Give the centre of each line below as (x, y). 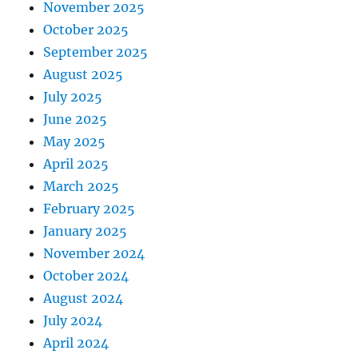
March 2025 (82, 186)
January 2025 (86, 231)
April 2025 (76, 163)
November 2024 (94, 253)
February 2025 (89, 208)
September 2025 (96, 52)
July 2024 (73, 320)
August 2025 (84, 74)
